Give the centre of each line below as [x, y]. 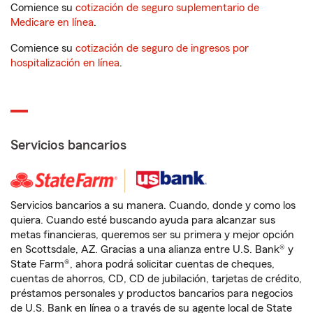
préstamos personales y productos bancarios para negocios [152, 293]
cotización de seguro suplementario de [167, 8]
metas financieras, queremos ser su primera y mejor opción [152, 235]
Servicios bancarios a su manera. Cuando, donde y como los [153, 205]
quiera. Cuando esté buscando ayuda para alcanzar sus [143, 220]
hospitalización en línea [65, 63]
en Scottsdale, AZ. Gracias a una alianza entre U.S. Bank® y [152, 249]
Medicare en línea [52, 22]
